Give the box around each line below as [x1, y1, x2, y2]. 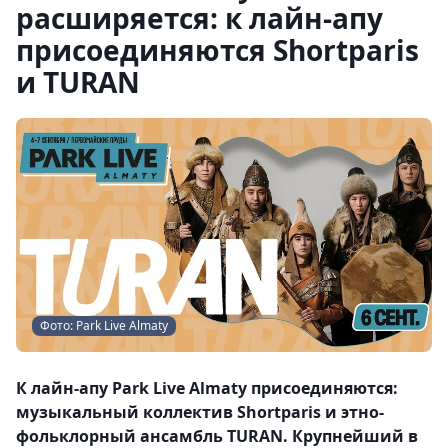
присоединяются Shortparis [16, 31, 419, 69]
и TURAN [16, 63, 140, 101]
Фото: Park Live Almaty [40, 317, 168, 334]
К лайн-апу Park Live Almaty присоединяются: [16, 377, 398, 399]
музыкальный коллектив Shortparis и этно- [16, 401, 384, 423]
